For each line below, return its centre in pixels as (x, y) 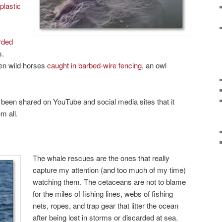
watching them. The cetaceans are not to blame (110, 182)
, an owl (154, 65)
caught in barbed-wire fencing (94, 65)
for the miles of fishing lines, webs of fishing (103, 194)
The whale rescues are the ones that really (101, 158)
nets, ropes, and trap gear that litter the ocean (106, 206)
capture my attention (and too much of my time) (110, 170)
